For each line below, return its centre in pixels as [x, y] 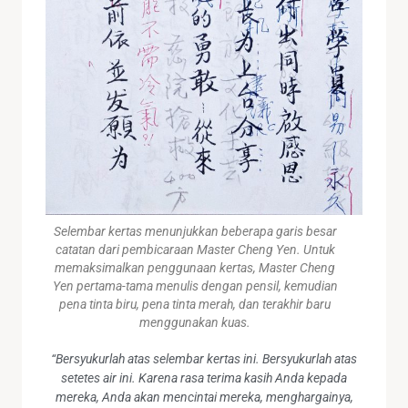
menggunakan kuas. [195, 323]
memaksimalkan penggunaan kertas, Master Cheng [195, 268]
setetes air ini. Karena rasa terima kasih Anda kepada [204, 378]
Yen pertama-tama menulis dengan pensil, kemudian [195, 286]
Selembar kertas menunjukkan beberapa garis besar [195, 232]
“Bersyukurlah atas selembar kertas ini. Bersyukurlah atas [204, 359]
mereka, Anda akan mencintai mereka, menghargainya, [204, 398]
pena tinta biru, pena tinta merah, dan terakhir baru [195, 305]
